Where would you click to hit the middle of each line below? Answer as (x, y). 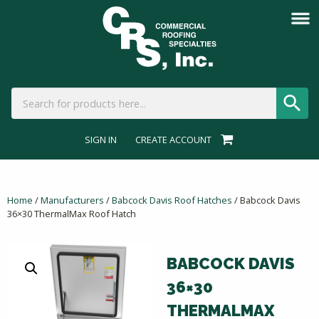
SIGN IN (101, 139)
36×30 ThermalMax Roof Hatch (72, 213)
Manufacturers (72, 200)
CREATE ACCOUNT (174, 139)
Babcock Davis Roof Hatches (172, 200)
